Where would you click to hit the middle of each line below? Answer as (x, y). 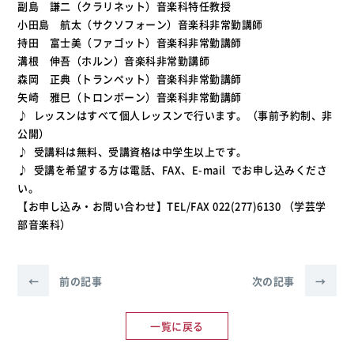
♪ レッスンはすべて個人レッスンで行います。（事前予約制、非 (175, 115)
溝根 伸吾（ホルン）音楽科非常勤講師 (114, 60)
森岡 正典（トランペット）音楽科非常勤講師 (130, 79)
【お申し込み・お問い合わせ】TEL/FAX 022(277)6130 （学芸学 (172, 206)
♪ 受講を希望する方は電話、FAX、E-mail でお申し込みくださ (173, 169)
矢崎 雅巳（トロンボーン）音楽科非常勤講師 (130, 97)
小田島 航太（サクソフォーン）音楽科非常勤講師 (140, 24)
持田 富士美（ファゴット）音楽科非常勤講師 (130, 42)
